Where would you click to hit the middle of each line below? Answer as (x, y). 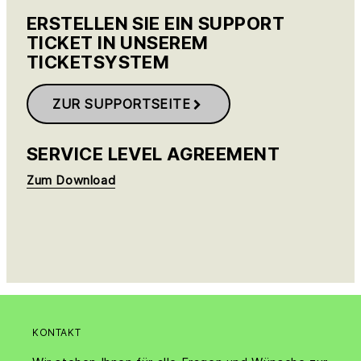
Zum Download (71, 180)
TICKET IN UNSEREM (118, 43)
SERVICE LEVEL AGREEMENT (154, 154)
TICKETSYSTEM (98, 62)
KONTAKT (57, 333)
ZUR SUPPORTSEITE (122, 104)
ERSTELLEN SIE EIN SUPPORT (156, 24)
